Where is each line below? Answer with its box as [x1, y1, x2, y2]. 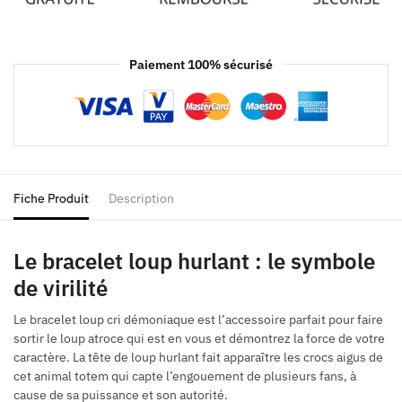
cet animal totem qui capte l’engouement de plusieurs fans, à [13, 368, 356, 385]
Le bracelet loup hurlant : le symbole [13, 247, 375, 276]
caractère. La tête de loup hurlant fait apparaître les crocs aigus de [13, 349, 383, 366]
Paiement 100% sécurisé [129, 56, 273, 73]
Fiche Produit [13, 190, 89, 207]
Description [109, 190, 174, 207]
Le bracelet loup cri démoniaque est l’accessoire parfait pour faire [13, 311, 383, 328]
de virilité [13, 274, 108, 303]
